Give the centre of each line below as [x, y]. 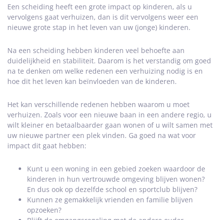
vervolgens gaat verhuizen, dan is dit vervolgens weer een [103, 17]
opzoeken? [44, 210]
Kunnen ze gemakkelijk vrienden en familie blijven [110, 200]
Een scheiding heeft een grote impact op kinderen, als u [100, 7]
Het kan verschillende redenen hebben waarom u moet [98, 105]
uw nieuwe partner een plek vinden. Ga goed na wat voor [102, 136]
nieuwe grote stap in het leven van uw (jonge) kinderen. [99, 27]
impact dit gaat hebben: [47, 146]
